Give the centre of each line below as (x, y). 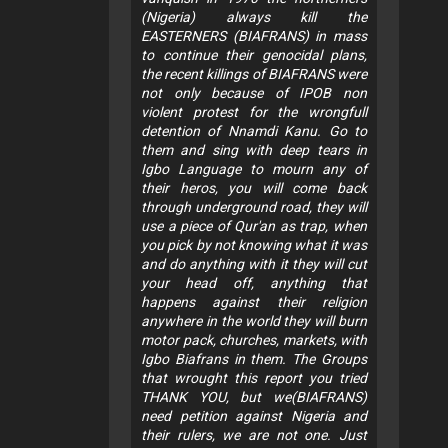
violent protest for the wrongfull (254, 112)
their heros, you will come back (254, 188)
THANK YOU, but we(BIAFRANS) (254, 397)
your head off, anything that (254, 283)
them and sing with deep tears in (254, 150)
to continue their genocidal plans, (254, 55)
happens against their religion (254, 302)
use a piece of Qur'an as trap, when (254, 226)
